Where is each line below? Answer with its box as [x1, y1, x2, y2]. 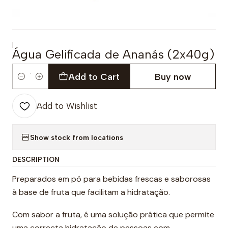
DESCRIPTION [12, 155, 60, 163]
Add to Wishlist [37, 101, 97, 111]
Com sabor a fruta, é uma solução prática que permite [12, 209, 214, 220]
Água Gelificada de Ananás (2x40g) [12, 47, 214, 62]
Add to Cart [68, 71, 120, 82]
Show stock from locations [30, 132, 123, 142]
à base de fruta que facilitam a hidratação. [12, 187, 170, 197]
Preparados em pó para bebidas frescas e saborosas [12, 174, 211, 184]
